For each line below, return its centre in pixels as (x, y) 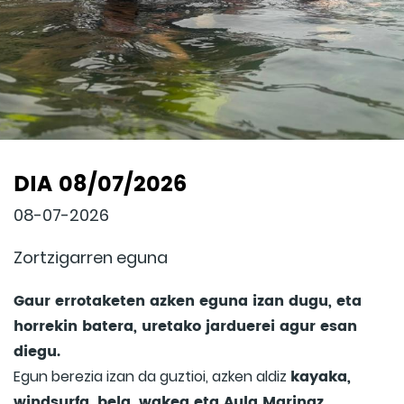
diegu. (37, 352)
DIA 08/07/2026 (100, 185)
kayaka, (321, 377)
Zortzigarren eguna (91, 258)
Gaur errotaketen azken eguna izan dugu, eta (188, 302)
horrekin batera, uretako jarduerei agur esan (185, 327)
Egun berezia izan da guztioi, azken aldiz (152, 377)
